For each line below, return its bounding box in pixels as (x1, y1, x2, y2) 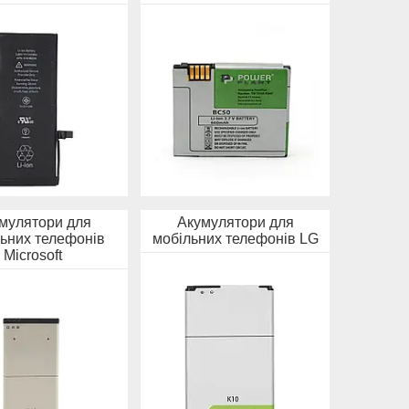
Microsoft (4, 246, 63, 263)
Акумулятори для (176, 214, 294, 230)
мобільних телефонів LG (152, 230, 319, 246)
